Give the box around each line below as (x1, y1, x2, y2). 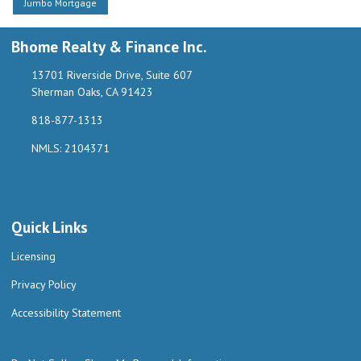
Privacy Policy (11, 277, 77, 293)
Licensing (11, 249, 56, 264)
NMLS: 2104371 (31, 141, 110, 156)
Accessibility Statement (11, 305, 121, 321)
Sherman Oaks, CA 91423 (31, 85, 153, 100)
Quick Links (11, 217, 88, 238)
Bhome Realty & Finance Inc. (11, 35, 206, 56)
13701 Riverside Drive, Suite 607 (31, 68, 193, 83)
